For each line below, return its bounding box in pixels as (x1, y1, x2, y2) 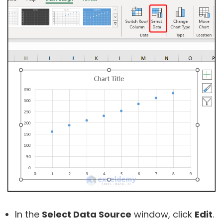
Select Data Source (42, 208, 131, 221)
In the (15, 208, 42, 221)
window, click (131, 208, 195, 221)
